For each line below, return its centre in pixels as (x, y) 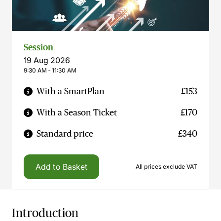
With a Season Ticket (77, 112)
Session (38, 47)
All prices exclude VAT (166, 166)
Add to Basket (62, 167)
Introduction (45, 213)
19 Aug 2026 (47, 60)
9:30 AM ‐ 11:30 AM (50, 70)
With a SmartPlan (71, 91)
